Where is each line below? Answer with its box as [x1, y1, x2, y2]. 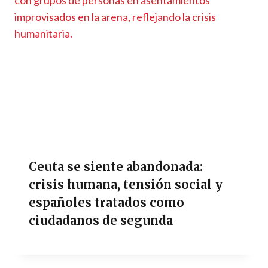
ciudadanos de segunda [29, 213, 173, 229]
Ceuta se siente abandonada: [29, 159, 203, 175]
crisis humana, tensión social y [29, 177, 223, 193]
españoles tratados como [29, 195, 184, 211]
